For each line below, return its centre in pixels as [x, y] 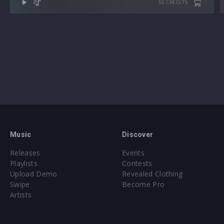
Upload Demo [34, 174]
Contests [137, 163]
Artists [21, 195]
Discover [138, 134]
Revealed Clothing [152, 174]
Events [133, 153]
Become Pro [143, 184]
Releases [25, 153]
